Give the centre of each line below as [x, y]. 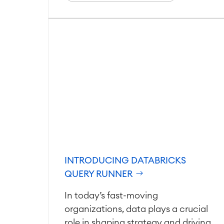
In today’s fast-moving [111, 195]
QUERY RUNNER [99, 174]
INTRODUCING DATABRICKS [125, 160]
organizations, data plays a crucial [136, 209]
